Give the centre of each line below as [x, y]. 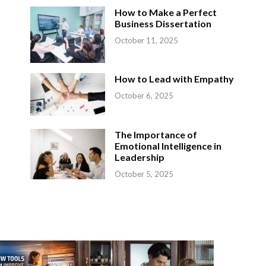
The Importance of [156, 135]
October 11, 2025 [147, 40]
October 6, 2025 [144, 95]
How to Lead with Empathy [175, 78]
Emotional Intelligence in [168, 146]
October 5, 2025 [144, 174]
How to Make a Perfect [166, 12]
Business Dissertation [163, 23]
